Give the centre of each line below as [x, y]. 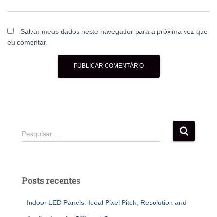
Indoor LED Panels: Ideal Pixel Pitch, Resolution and [107, 202]
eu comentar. [27, 42]
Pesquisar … [41, 134]
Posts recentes [51, 180]
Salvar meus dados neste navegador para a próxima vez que [114, 31]
